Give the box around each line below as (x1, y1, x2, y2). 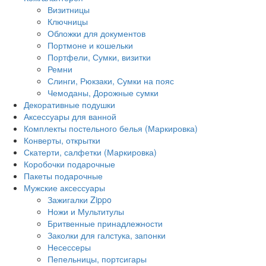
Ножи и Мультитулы (47, 205, 124, 218)
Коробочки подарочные (24, 158, 115, 170)
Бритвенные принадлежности (47, 217, 163, 230)
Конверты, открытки (24, 134, 100, 147)
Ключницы (47, 15, 88, 28)
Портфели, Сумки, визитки (47, 51, 151, 64)
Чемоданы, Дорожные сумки (47, 87, 159, 99)
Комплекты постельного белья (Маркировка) (24, 122, 198, 135)
